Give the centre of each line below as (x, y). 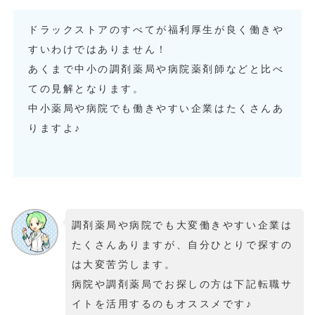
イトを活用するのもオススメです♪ (162, 303)
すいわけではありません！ (98, 49)
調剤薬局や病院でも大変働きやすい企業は (182, 225)
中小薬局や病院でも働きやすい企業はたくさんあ (156, 108)
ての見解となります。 (86, 88)
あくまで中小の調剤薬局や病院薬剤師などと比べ (156, 69)
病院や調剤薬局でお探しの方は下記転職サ (182, 284)
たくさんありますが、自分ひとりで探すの (182, 244)
